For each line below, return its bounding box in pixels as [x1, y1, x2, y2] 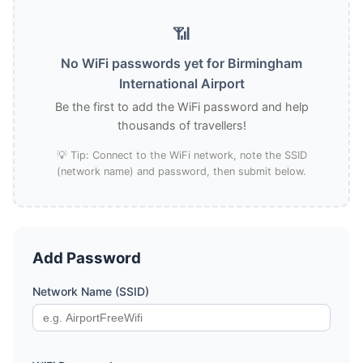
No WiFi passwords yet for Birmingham [61, 55, 302, 71]
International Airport [118, 75, 245, 92]
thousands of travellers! [117, 118, 246, 132]
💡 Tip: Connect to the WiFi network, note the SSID [56, 149, 307, 161]
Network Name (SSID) [32, 284, 149, 298]
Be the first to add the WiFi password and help [54, 100, 309, 113]
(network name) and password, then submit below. [57, 165, 306, 177]
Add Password [32, 249, 141, 267]
